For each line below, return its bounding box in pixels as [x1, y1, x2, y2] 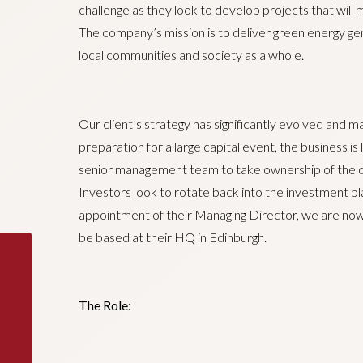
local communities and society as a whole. [78, 46, 304, 62]
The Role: [78, 297, 131, 314]
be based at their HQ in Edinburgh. [78, 228, 267, 245]
